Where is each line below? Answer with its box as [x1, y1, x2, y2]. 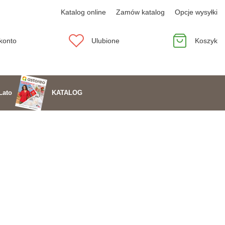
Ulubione [91, 36, 120, 45]
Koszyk [194, 36, 217, 45]
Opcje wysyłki [175, 8, 217, 16]
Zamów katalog [116, 8, 165, 16]
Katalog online [61, 8, 106, 16]
